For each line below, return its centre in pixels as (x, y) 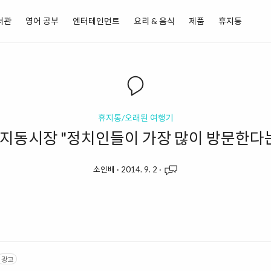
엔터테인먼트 (96, 21)
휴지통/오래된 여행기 (135, 118)
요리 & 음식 (154, 21)
